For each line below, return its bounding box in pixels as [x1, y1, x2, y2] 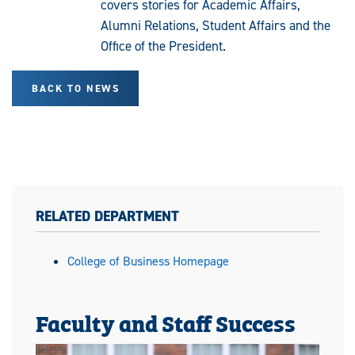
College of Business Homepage [67, 252, 229, 269]
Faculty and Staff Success [36, 304, 296, 339]
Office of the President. [101, 36, 226, 55]
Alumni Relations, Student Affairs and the [101, 16, 330, 34]
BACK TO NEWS [31, 81, 120, 95]
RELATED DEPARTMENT [36, 206, 179, 226]
